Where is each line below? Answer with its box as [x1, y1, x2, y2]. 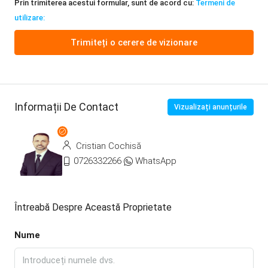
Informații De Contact [14, 100, 118, 114]
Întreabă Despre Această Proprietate [14, 201, 172, 213]
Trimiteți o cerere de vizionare [71, 36, 197, 48]
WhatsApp [135, 155, 176, 166]
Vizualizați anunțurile [174, 102, 247, 111]
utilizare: [14, 13, 45, 22]
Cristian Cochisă [74, 140, 141, 151]
